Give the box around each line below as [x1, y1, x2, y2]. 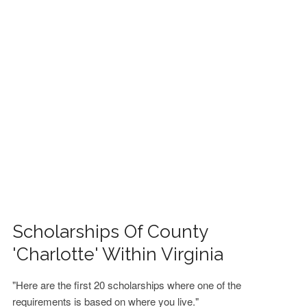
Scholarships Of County [12, 221, 208, 242]
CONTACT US [16, 56, 78, 69]
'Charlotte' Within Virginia [12, 244, 224, 265]
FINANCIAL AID [16, 20, 85, 34]
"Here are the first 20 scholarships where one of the [12, 278, 242, 292]
